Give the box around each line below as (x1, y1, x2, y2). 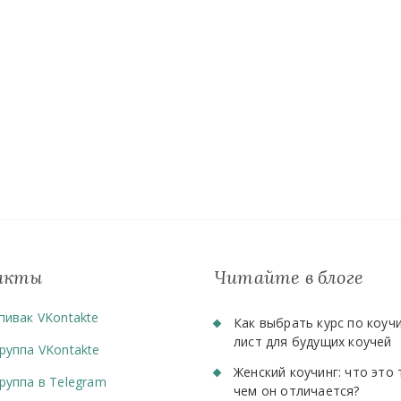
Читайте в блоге (214, 266, 363, 288)
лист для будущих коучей (234, 333, 392, 350)
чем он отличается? (234, 382, 360, 399)
